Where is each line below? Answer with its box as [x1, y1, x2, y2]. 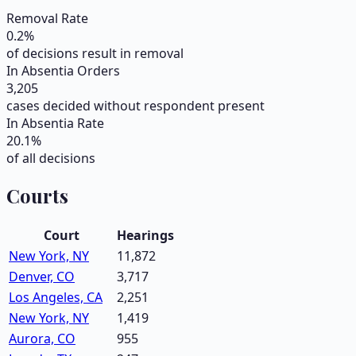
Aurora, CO [9, 329, 75, 347]
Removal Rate [6, 10, 88, 28]
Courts [6, 183, 68, 209]
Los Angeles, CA [9, 288, 103, 306]
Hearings [117, 226, 174, 244]
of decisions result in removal [6, 44, 184, 63]
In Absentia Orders [6, 62, 120, 80]
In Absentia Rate [6, 114, 104, 133]
